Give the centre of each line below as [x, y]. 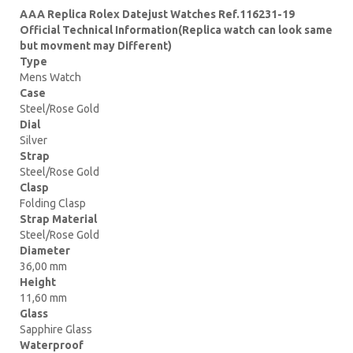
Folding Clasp [53, 203]
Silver [33, 140]
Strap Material [58, 219]
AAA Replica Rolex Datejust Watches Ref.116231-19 [157, 14]
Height [38, 282]
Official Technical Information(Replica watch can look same [176, 30]
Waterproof [52, 345]
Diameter [45, 250]
